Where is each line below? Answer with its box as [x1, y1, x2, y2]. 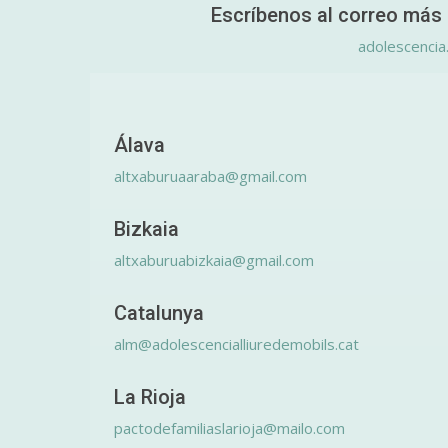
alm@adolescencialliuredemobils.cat [114, 334, 359, 354]
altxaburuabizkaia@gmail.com [114, 250, 314, 270]
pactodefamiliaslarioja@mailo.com [114, 418, 345, 438]
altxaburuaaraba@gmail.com [114, 166, 307, 186]
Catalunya [114, 301, 204, 325]
